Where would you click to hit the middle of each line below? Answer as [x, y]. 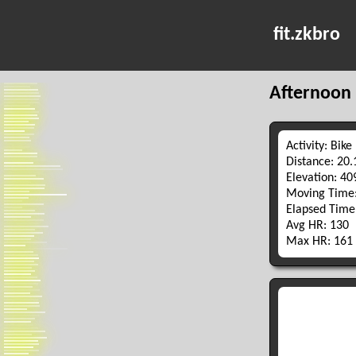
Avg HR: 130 [317, 225]
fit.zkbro [307, 35]
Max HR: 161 [319, 241]
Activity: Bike [319, 146]
